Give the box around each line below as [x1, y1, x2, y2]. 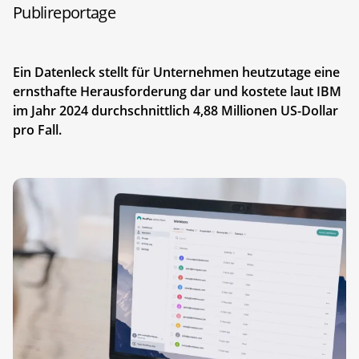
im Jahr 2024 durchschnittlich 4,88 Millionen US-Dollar [13, 101, 338, 119]
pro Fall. [13, 120, 62, 139]
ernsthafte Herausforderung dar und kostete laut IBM [13, 82, 341, 100]
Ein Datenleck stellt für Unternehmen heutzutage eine [13, 63, 340, 81]
